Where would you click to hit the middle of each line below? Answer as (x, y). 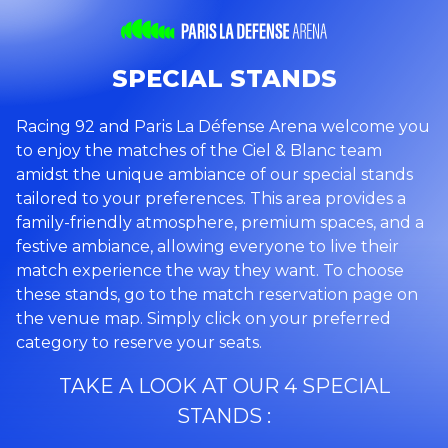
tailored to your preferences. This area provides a (211, 198)
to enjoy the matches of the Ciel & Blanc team (199, 150)
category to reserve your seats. (139, 342)
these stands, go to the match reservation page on (217, 294)
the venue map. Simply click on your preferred (203, 318)
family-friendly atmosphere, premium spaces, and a (220, 222)
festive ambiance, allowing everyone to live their (207, 246)
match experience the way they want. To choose (210, 270)
